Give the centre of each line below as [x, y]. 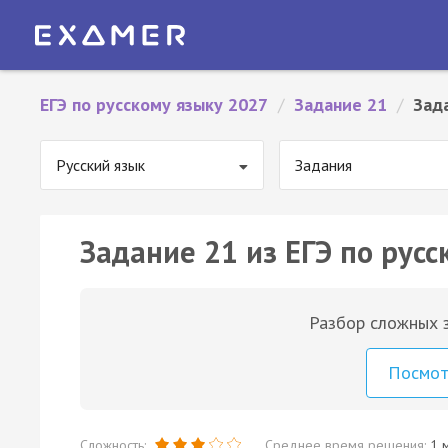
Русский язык [100, 165]
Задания [323, 165]
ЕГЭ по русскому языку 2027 [154, 104]
